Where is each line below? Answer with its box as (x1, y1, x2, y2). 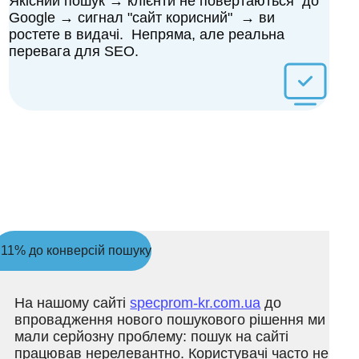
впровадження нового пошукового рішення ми (14, 312, 326, 328)
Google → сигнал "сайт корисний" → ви (9, 10, 275, 26)
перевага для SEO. (9, 43, 139, 59)
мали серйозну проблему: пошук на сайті (14, 329, 289, 345)
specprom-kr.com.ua (130, 295, 261, 311)
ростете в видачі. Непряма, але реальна (9, 26, 284, 42)
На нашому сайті (14, 295, 131, 311)
